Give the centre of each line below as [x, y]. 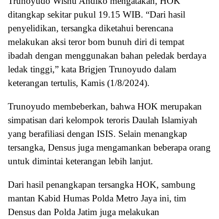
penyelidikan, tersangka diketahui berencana [90, 28]
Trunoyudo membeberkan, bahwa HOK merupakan [105, 106]
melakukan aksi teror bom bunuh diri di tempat [96, 42]
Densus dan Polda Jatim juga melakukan [84, 212]
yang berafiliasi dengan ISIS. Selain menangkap [98, 133]
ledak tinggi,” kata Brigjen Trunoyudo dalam [92, 69]
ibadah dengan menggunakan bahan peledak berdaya [107, 55]
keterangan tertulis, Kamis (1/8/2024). [79, 83]
